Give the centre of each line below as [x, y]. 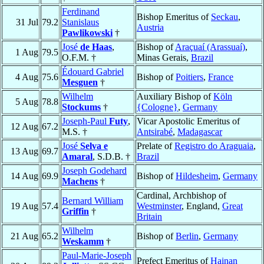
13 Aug [24, 151]
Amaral [77, 157]
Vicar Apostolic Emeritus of [188, 121]
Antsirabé [155, 132]
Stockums [81, 107]
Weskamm [83, 242]
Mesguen [80, 82]
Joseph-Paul [85, 121]
